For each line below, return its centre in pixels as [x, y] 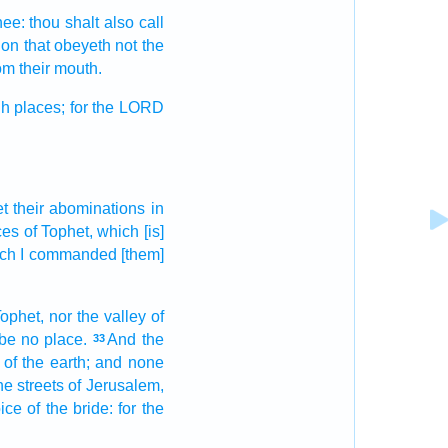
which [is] [130, 231]
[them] [142, 254]
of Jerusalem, [116, 385]
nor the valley [97, 316]
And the [135, 339]
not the [139, 45]
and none [129, 362]
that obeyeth [67, 45]
